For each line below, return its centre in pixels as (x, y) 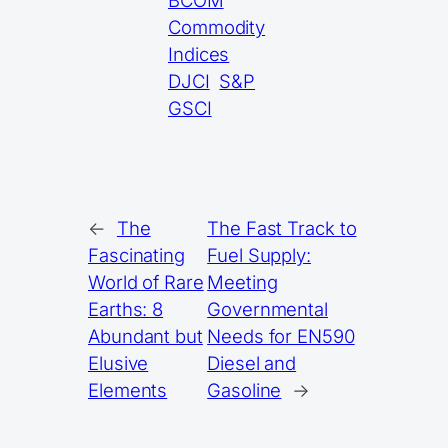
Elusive (118, 363)
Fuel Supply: (259, 255)
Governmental (267, 309)
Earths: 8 (126, 309)
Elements (128, 390)
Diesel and (252, 363)
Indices (199, 54)
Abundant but (145, 336)
